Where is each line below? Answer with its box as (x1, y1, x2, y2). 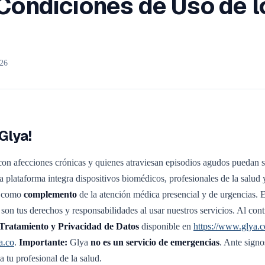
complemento (24, 189, 77, 199)
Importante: (19, 237, 67, 247)
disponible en (139, 221, 193, 231)
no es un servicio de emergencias (91, 237, 219, 247)
